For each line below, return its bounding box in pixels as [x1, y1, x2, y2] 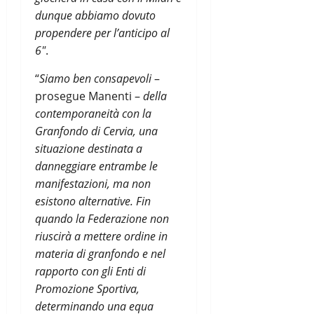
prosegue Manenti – [35, 88, 143, 104]
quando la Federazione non [35, 210, 169, 226]
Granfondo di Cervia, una [35, 123, 158, 139]
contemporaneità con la [35, 105, 151, 121]
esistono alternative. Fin [35, 193, 151, 209]
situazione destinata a [35, 140, 142, 156]
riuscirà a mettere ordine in [35, 228, 168, 244]
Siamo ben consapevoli [39, 70, 151, 86]
